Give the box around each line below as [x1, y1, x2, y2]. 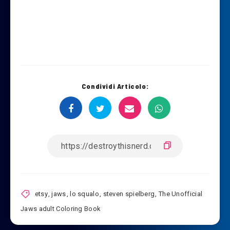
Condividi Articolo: [81, 81, 149, 90]
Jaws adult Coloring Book [21, 204, 101, 213]
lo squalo [70, 190, 99, 198]
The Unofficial [158, 190, 203, 198]
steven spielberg [103, 190, 155, 198]
